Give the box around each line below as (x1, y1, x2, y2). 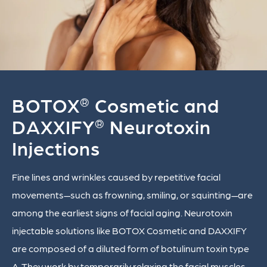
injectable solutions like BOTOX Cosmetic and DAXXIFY (12, 224, 247, 237)
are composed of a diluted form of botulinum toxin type (12, 242, 249, 255)
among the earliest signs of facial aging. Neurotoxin (12, 206, 232, 219)
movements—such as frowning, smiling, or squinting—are (12, 188, 253, 201)
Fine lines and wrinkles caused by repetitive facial (12, 170, 221, 184)
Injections (12, 135, 100, 161)
